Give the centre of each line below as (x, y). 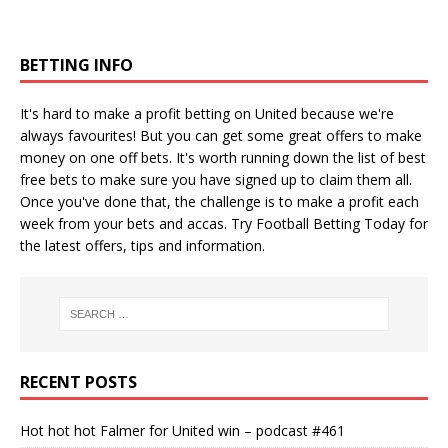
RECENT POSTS (78, 381)
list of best (392, 157)
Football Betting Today (330, 223)
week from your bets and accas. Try (138, 223)
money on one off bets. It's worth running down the (189, 157)
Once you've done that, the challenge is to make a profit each (219, 201)
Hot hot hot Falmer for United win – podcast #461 (182, 430)
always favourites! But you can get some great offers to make (221, 135)
